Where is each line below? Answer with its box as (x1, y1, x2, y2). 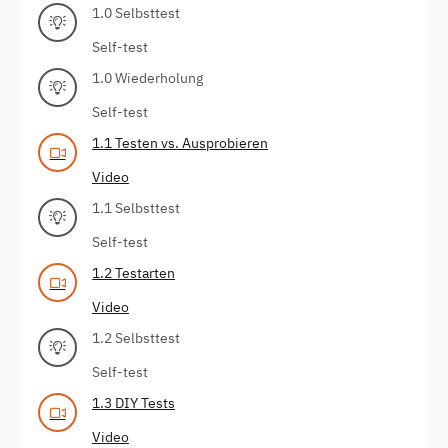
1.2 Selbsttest (92, 328, 180, 347)
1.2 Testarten (92, 263, 175, 282)
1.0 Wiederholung (92, 68, 203, 87)
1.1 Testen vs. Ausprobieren (92, 133, 268, 152)
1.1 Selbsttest (92, 198, 180, 217)
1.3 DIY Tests (92, 393, 175, 412)
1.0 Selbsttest (92, 3, 180, 22)
